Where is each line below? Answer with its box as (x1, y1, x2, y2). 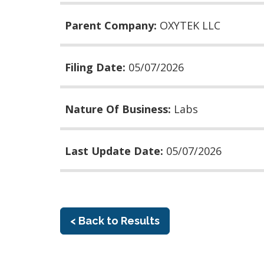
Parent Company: (65, 18, 160, 32)
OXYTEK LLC (160, 18, 220, 32)
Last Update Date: (65, 143, 166, 158)
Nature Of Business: (65, 101, 174, 116)
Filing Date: (65, 60, 128, 74)
